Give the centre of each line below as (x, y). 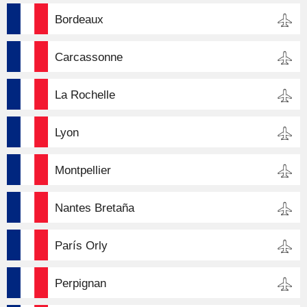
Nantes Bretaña (95, 208)
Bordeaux (79, 20)
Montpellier (83, 170)
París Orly (81, 246)
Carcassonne (89, 57)
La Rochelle (85, 95)
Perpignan (81, 283)
